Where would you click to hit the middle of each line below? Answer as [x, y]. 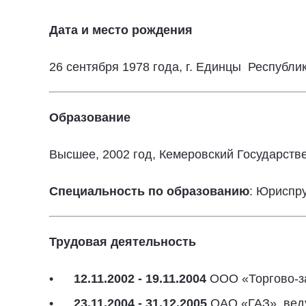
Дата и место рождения [121, 30]
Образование [90, 117]
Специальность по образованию [149, 191]
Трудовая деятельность [123, 242]
